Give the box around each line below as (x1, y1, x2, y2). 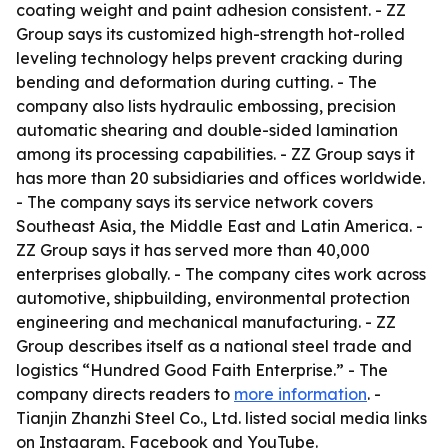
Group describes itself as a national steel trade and (16, 336, 412, 356)
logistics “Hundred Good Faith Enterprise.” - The (16, 360, 388, 380)
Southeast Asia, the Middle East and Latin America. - (16, 216, 423, 236)
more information (234, 384, 367, 404)
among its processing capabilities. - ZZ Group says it (16, 144, 415, 164)
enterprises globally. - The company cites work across (16, 264, 426, 284)
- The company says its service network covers (16, 192, 373, 212)
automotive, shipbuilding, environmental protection (16, 288, 410, 308)
